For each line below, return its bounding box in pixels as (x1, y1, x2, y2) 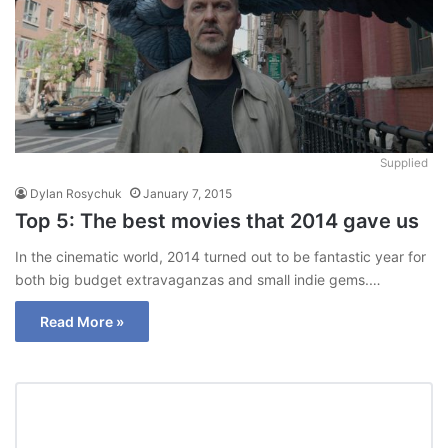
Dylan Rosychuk (30, 185, 122, 201)
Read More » (40, 312, 124, 330)
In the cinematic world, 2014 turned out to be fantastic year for (15, 247, 426, 265)
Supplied (380, 155, 428, 170)
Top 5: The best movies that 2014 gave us (15, 208, 419, 233)
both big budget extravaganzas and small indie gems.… (15, 270, 381, 288)
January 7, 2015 (143, 185, 232, 201)
